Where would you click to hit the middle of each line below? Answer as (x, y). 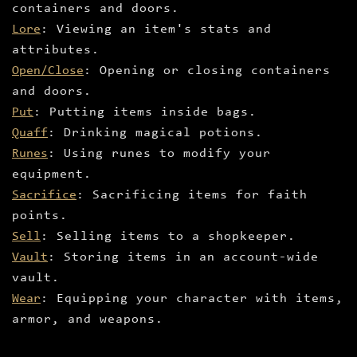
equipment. (52, 175)
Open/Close (48, 71)
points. (40, 216)
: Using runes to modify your (159, 154)
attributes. (56, 51)
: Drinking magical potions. (155, 133)
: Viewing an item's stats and (156, 30)
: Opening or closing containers (207, 71)
